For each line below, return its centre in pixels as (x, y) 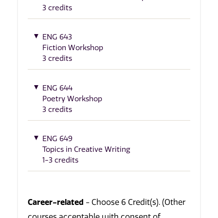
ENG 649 (57, 139)
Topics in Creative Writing (86, 150)
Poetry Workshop (72, 99)
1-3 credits (60, 160)
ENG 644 (57, 88)
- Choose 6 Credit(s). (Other (135, 202)
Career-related (56, 202)
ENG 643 (57, 37)
